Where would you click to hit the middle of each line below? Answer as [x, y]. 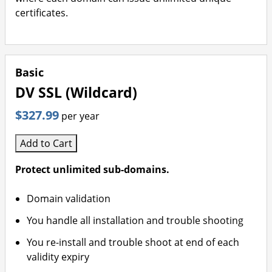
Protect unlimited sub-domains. [92, 169]
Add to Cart [46, 143]
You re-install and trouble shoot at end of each [133, 242]
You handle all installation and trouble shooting [135, 220]
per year [80, 116]
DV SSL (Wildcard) [76, 93]
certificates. [42, 13]
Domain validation [69, 199]
